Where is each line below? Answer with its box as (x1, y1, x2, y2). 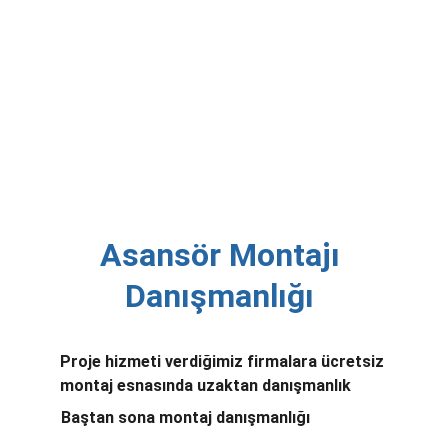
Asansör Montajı (99, 236, 348, 274)
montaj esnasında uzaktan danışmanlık (60, 376, 351, 395)
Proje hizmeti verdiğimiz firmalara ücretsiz (60, 352, 388, 371)
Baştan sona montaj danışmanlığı (61, 408, 311, 427)
